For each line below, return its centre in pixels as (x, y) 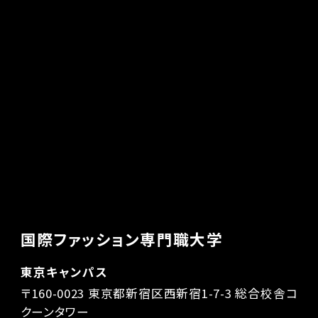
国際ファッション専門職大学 (122, 238)
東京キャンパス (64, 272)
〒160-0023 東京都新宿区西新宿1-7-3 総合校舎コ (159, 294)
